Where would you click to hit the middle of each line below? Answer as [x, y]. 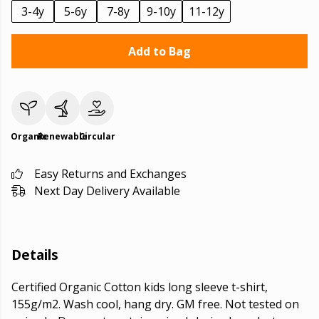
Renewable [63, 136]
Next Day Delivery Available [107, 191]
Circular [97, 136]
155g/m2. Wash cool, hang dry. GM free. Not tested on [155, 304]
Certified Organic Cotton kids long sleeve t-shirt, [140, 287]
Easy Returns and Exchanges [110, 174]
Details [35, 255]
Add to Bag [159, 51]
